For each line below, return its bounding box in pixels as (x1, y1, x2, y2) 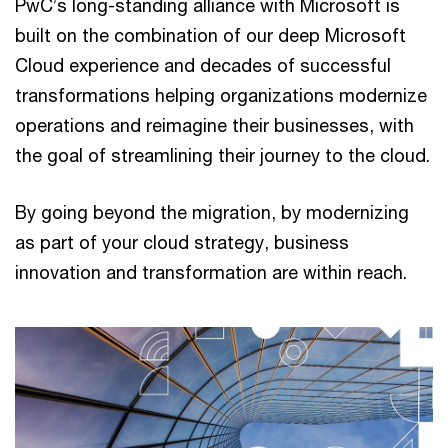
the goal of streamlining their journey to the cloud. (15, 144, 430, 166)
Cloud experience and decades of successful (15, 54, 391, 76)
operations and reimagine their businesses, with (15, 114, 414, 136)
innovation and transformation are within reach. (15, 261, 407, 283)
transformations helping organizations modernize (15, 84, 427, 106)
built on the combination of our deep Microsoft (15, 24, 406, 46)
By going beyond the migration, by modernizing (15, 201, 409, 223)
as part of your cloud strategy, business (15, 231, 349, 253)
